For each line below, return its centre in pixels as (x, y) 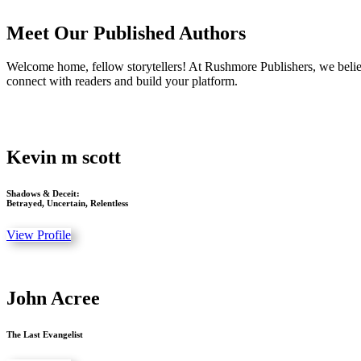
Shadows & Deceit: (43, 194)
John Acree (53, 299)
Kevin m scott (64, 158)
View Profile (39, 235)
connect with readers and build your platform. (122, 81)
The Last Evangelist (45, 335)
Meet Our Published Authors (126, 33)
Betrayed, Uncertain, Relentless (67, 203)
